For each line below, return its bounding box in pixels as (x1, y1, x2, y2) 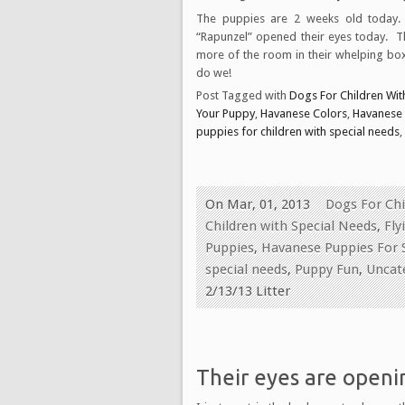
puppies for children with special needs (196, 124, 400, 138)
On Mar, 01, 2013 (205, 195, 310, 212)
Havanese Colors (260, 106, 347, 120)
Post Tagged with (196, 88, 289, 102)
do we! (196, 65, 234, 80)
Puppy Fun (295, 260, 359, 278)
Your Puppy (196, 106, 255, 120)
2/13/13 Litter (205, 282, 290, 299)
